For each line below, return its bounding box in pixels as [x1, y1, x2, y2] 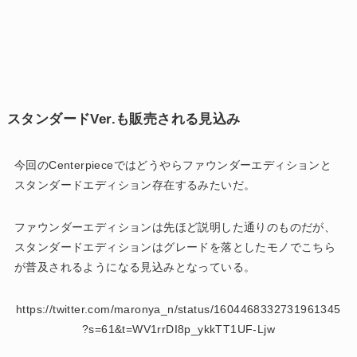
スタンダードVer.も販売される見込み [6, 111, 241, 127]
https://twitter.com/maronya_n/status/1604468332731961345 [16, 302, 341, 316]
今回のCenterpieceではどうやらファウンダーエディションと [14, 158, 332, 171]
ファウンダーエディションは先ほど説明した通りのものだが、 [14, 220, 336, 233]
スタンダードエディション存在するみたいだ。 [14, 178, 256, 191]
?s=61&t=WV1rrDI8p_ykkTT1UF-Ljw [81, 322, 276, 335]
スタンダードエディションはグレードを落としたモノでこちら [14, 240, 336, 253]
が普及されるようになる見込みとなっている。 [14, 260, 256, 273]
